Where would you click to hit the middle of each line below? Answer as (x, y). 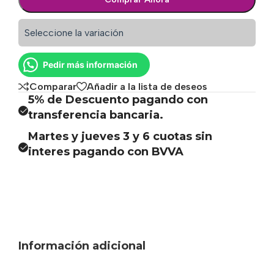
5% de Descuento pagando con (118, 100)
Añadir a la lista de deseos (147, 86)
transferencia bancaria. (96, 115)
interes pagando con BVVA (106, 152)
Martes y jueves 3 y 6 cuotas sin (120, 137)
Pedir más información (90, 64)
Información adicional (82, 246)
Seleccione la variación (74, 32)
